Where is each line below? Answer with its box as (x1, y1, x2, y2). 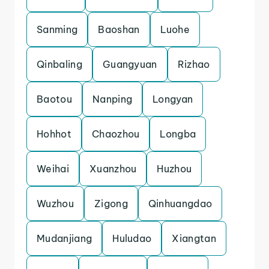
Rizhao (177, 58, 210, 70)
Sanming (37, 23, 78, 35)
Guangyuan (102, 58, 157, 70)
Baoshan (98, 23, 140, 35)
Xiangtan (172, 232, 217, 244)
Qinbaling (37, 58, 82, 70)
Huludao (112, 232, 152, 244)
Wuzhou (37, 198, 74, 210)
